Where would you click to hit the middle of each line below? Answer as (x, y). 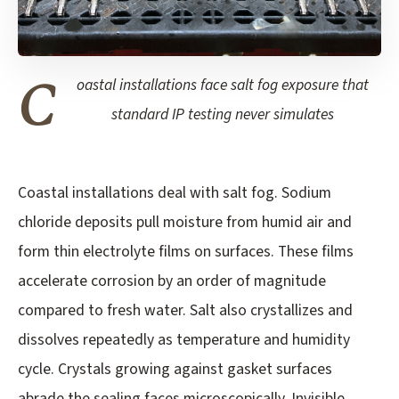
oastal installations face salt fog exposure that (222, 85)
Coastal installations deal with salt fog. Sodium (175, 193)
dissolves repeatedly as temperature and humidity (184, 340)
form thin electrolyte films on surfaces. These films (186, 252)
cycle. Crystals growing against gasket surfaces (175, 370)
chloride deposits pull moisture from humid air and (185, 223)
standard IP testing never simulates (222, 115)
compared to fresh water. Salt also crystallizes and (185, 311)
